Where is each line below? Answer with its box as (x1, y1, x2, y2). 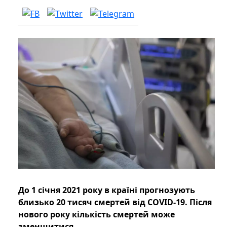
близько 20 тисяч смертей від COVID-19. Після (18, 197, 212, 208)
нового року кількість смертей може (18, 209, 175, 220)
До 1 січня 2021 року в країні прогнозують (18, 184, 195, 196)
